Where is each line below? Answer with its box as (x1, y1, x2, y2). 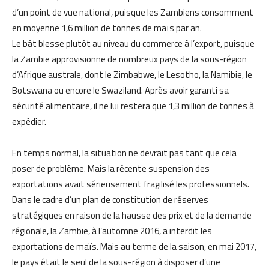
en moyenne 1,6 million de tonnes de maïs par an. (12, 20, 202, 35)
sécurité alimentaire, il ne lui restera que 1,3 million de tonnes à (12, 98, 254, 113)
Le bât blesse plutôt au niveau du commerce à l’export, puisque (12, 36, 255, 50)
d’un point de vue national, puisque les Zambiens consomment (12, 5, 253, 19)
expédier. (12, 114, 46, 128)
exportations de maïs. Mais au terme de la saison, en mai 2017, (12, 239, 256, 253)
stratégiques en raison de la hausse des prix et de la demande (12, 208, 252, 222)
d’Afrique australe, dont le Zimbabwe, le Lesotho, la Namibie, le (12, 67, 252, 82)
